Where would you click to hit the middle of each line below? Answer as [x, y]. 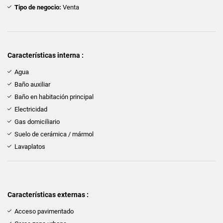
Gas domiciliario [37, 121]
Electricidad [31, 109]
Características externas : [48, 194]
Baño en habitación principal [54, 97]
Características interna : [46, 55]
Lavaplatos [30, 146]
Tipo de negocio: [38, 7]
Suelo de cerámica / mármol [54, 134]
